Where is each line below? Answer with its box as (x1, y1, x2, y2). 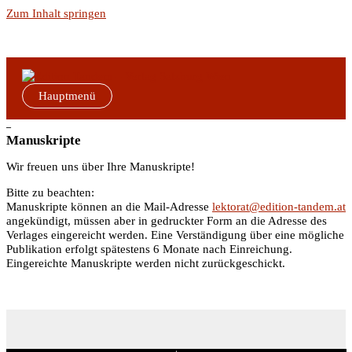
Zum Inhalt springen (6, 7, 106, 20)
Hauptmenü (38, 89, 96, 102)
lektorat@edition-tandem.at (212, 200, 346, 213)
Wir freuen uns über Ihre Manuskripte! (6, 160, 195, 174)
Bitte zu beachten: (6, 185, 94, 199)
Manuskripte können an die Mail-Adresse (6, 200, 212, 213)
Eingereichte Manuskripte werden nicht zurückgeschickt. (6, 256, 285, 269)
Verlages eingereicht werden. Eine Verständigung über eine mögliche (6, 228, 344, 241)
